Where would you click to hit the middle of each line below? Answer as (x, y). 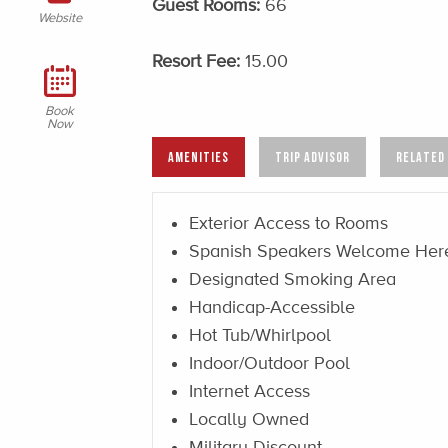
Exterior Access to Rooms (288, 222)
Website (59, 18)
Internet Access (249, 390)
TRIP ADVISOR (312, 156)
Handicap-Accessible (272, 306)
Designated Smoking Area (292, 278)
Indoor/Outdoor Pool (269, 362)
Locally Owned (249, 418)
